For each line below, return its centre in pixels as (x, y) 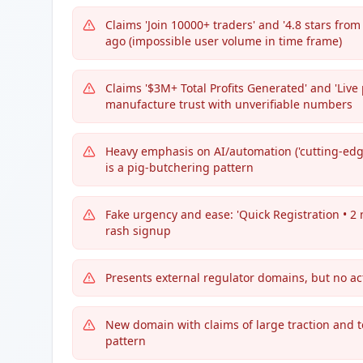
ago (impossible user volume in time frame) (224, 41)
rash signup (138, 231)
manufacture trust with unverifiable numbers (229, 104)
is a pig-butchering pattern (179, 167)
